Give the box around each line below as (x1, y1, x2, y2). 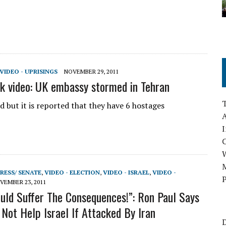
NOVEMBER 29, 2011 (64, 68, 119, 75)
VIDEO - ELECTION (44, 168, 100, 176)
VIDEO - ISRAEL (103, 168, 149, 176)
